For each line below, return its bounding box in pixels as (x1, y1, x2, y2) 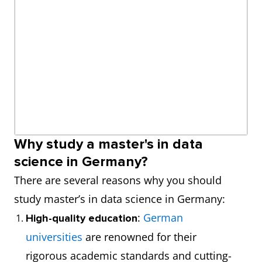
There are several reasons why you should (14, 173, 222, 187)
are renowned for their (82, 230, 196, 244)
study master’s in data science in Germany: (14, 192, 225, 206)
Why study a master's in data (14, 136, 203, 153)
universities (26, 230, 82, 244)
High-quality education (26, 212, 137, 225)
